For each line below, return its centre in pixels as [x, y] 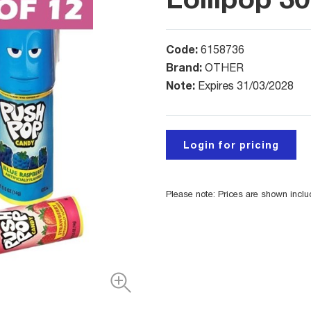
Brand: [185, 67]
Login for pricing [231, 145]
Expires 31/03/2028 [246, 86]
